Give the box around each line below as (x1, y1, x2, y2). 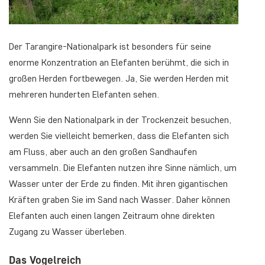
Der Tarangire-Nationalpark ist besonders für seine (9, 41, 211, 53)
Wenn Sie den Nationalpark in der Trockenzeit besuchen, (9, 114, 231, 126)
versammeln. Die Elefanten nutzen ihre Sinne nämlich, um (9, 162, 237, 174)
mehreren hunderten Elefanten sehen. (9, 89, 159, 101)
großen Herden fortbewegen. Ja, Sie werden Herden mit (9, 73, 229, 85)
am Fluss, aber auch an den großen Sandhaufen (9, 146, 197, 158)
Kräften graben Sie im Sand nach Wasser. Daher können (9, 194, 230, 206)
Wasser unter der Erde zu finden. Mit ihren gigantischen (9, 178, 228, 190)
